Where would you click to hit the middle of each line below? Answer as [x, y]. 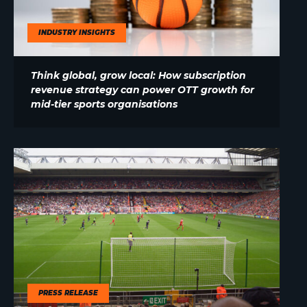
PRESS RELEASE [68, 293]
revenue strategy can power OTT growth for [143, 90]
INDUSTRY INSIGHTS [77, 33]
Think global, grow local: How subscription [138, 76]
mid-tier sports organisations [104, 105]
